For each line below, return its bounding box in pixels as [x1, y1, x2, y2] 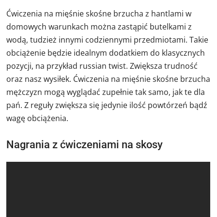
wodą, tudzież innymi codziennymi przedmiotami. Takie [6, 34, 209, 46]
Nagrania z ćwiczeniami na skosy [6, 139, 163, 151]
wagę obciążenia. [6, 113, 69, 124]
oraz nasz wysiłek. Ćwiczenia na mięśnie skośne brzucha [6, 74, 211, 85]
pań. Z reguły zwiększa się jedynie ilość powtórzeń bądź [6, 100, 208, 111]
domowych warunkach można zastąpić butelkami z [6, 21, 192, 32]
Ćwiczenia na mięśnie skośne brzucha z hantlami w [6, 8, 192, 19]
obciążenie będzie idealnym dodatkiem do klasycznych [6, 47, 205, 59]
